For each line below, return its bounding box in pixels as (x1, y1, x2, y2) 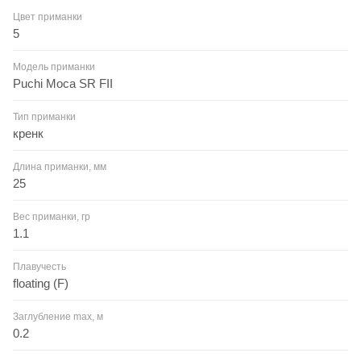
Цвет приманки (13, 10, 82, 23)
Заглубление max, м (13, 310, 103, 322)
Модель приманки (13, 60, 95, 73)
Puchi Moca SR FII (13, 76, 113, 90)
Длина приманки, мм (13, 160, 106, 172)
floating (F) (13, 276, 68, 290)
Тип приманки (13, 110, 76, 122)
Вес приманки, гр (13, 210, 90, 222)
